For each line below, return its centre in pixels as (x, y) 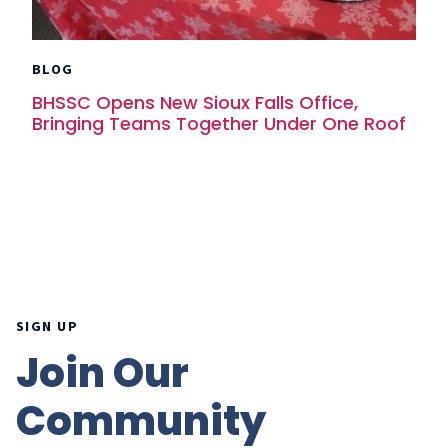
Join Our (102, 373)
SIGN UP (47, 325)
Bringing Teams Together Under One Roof (219, 124)
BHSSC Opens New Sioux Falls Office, (195, 103)
